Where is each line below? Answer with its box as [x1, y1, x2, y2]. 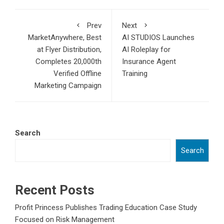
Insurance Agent [122, 57, 176, 66]
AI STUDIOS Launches [122, 33, 194, 42]
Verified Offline [53, 69, 101, 78]
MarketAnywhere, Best [28, 33, 101, 42]
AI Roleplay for [122, 45, 170, 54]
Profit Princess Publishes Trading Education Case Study [15, 203, 197, 212]
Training [122, 69, 147, 78]
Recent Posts [15, 182, 94, 198]
